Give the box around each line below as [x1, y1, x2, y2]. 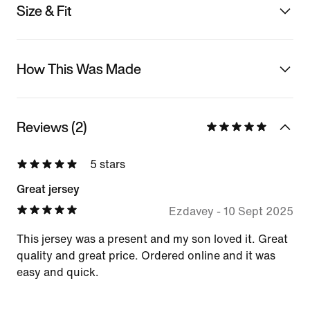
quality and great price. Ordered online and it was [17, 249, 275, 262]
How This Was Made [17, 58, 141, 79]
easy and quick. [17, 266, 99, 278]
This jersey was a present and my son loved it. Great [17, 232, 288, 245]
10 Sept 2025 [223, 205, 293, 217]
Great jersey [17, 183, 80, 195]
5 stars [90, 158, 125, 170]
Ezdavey [168, 205, 214, 217]
